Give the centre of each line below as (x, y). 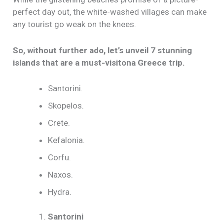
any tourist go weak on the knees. (75, 24)
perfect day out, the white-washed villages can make (110, 12)
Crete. (59, 123)
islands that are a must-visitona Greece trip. (99, 62)
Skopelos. (66, 105)
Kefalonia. (67, 140)
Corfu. (60, 157)
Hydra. (60, 192)
